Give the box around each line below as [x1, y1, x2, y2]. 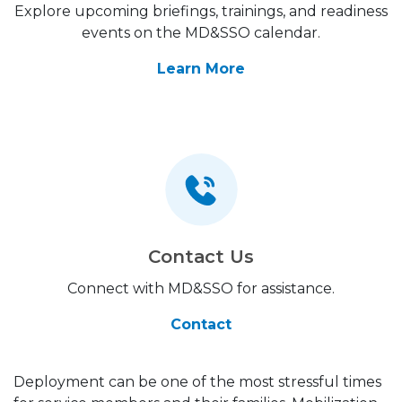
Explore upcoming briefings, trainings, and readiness [14, 3, 388, 20]
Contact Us [147, 246, 255, 267]
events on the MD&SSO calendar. [82, 24, 320, 41]
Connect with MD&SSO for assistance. [67, 280, 335, 297]
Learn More [157, 60, 245, 77]
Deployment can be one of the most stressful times [13, 373, 381, 390]
